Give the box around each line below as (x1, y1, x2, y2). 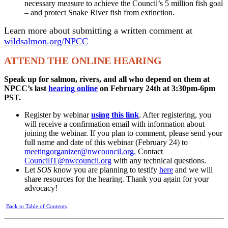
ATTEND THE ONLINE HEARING (4, 54, 162, 66)
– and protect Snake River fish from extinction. (24, 8, 175, 17)
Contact (136, 147, 163, 156)
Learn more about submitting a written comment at (4, 25, 192, 36)
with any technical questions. (111, 156, 206, 165)
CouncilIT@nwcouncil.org (24, 156, 111, 165)
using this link (91, 110, 139, 119)
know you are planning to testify (51, 165, 159, 174)
